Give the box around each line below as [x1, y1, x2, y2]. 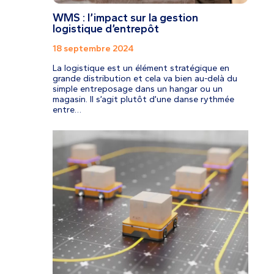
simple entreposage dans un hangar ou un [52, 83, 223, 95]
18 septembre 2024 [52, 43, 134, 54]
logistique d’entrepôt [52, 21, 161, 35]
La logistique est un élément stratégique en [52, 62, 229, 74]
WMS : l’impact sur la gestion [52, 10, 198, 24]
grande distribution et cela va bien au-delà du [52, 73, 237, 84]
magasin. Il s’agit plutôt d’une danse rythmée [52, 94, 234, 105]
